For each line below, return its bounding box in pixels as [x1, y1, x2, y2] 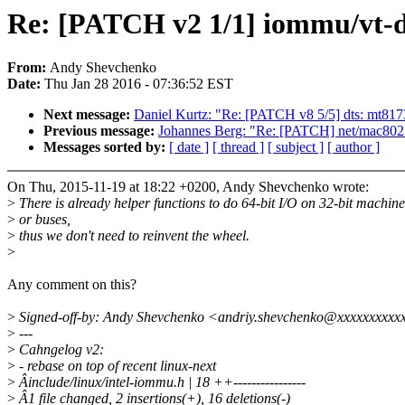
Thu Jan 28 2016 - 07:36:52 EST [44, 76, 233, 92]
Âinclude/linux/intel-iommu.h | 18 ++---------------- [15, 374, 306, 391]
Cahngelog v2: [15, 342, 104, 358]
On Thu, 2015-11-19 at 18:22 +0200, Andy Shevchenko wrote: [7, 179, 369, 195]
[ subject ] [268, 139, 324, 155]
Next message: [43, 107, 134, 123]
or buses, [15, 212, 71, 228]
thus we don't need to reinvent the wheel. [15, 228, 250, 244]
